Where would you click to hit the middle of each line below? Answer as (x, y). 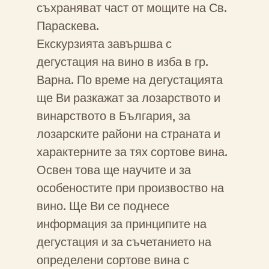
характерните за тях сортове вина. (132, 152)
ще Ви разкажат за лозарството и (128, 98)
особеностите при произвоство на (130, 188)
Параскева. (68, 26)
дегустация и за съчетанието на (124, 242)
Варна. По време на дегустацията (129, 80)
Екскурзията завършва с (104, 44)
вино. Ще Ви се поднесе (103, 206)
